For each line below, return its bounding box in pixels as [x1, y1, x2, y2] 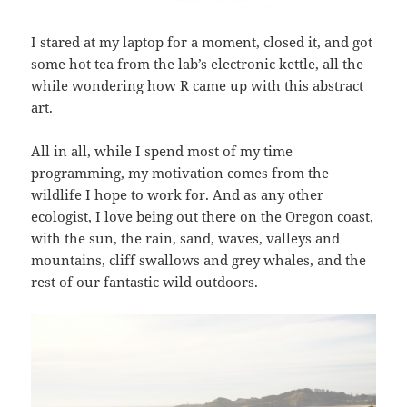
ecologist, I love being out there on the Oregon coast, [31, 207, 374, 226]
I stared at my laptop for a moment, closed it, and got [31, 33, 373, 52]
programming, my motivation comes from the [31, 164, 330, 183]
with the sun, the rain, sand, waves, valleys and [31, 229, 341, 248]
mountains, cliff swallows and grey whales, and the [31, 251, 367, 270]
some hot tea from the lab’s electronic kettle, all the [31, 55, 364, 74]
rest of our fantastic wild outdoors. [31, 273, 259, 292]
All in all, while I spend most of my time [31, 142, 293, 161]
